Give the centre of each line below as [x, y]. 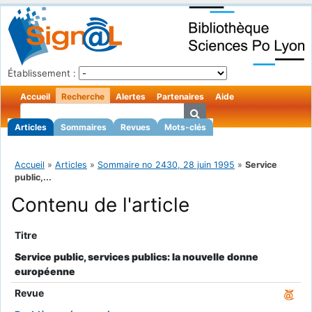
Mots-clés [185, 127]
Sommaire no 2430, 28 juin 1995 [166, 165]
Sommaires [84, 127]
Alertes [131, 96]
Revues [135, 127]
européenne [45, 271]
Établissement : [42, 73]
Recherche [83, 96]
